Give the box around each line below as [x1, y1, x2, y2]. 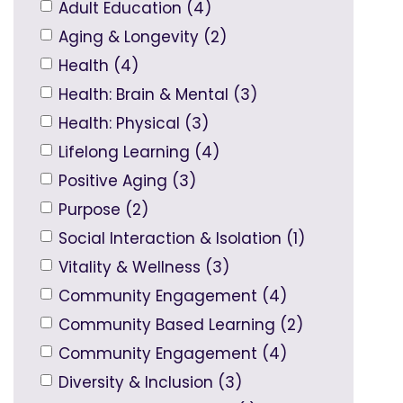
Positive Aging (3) [58, 170, 196, 193]
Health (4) [58, 55, 139, 77]
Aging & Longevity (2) [58, 26, 227, 49]
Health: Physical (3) [58, 112, 209, 135]
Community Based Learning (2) [58, 314, 303, 336]
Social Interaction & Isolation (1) [58, 228, 305, 250]
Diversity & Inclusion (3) [58, 372, 242, 394]
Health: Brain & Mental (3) [58, 84, 257, 106]
